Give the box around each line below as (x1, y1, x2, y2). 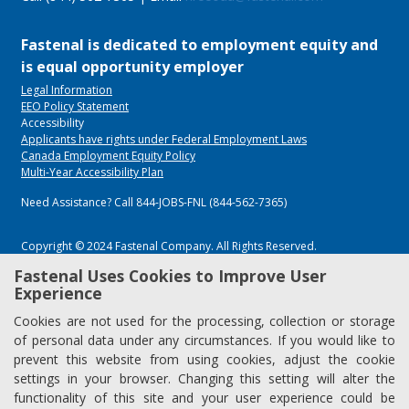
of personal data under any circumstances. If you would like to (14, 331, 395, 349)
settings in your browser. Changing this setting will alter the (14, 370, 395, 387)
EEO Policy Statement (21, 98, 129, 114)
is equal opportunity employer (21, 56, 244, 77)
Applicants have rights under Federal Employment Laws (21, 131, 307, 147)
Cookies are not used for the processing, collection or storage (14, 312, 395, 330)
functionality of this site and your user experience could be (14, 389, 395, 406)
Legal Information (21, 81, 112, 98)
